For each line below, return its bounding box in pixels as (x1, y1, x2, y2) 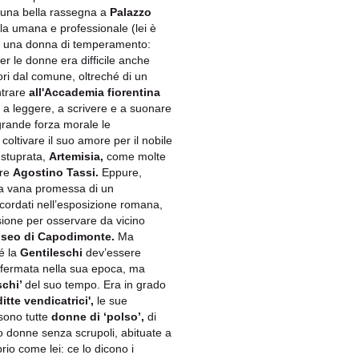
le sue (94, 293, 127, 307)
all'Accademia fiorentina (29, 85, 160, 99)
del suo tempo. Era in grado (25, 277, 166, 291)
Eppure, (99, 165, 142, 179)
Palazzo (110, 5, 151, 18)
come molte (103, 149, 166, 163)
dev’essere (83, 245, 141, 259)
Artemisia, (49, 149, 103, 163)
